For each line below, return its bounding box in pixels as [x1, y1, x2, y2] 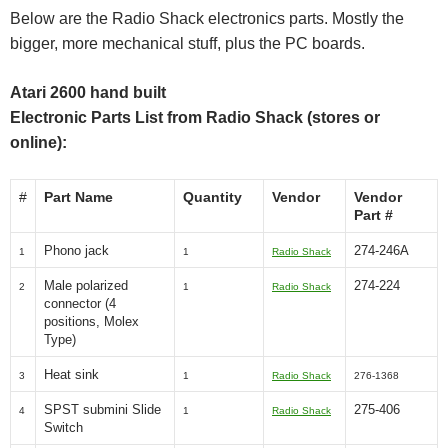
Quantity [183, 189, 242, 205]
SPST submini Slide [44, 402, 161, 417]
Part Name [44, 189, 113, 205]
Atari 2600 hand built [10, 84, 166, 101]
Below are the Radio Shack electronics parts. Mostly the [10, 10, 404, 27]
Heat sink [44, 367, 99, 382]
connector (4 [44, 296, 116, 311]
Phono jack [44, 243, 109, 258]
